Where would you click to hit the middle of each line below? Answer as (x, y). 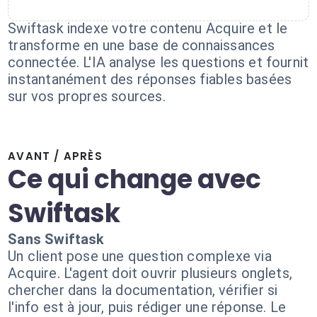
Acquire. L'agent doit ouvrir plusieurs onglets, (150, 273)
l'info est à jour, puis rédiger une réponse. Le (147, 307)
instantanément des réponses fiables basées (150, 79)
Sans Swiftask (56, 239)
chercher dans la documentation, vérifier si (143, 290)
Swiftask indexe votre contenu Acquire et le (148, 28)
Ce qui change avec (134, 179)
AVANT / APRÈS (55, 156)
